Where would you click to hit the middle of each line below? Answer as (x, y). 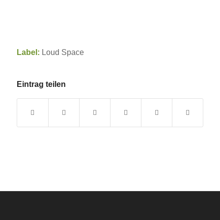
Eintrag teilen (41, 84)
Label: (28, 52)
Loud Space (62, 52)
